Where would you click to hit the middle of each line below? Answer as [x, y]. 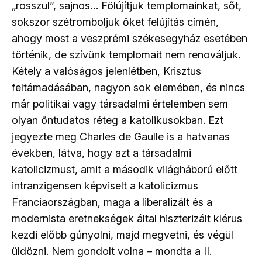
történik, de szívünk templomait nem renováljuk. [126, 55]
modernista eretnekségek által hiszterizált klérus [127, 219]
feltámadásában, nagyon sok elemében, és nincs [128, 88]
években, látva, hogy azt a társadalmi [101, 153]
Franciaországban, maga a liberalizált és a [112, 202]
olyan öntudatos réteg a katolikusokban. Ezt [118, 120]
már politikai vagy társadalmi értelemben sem [120, 104]
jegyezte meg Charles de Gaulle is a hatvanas [121, 137]
